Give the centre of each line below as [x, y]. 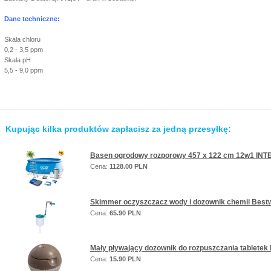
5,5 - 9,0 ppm [24, 70]
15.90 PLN [125, 259]
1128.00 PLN [129, 167]
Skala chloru [22, 39]
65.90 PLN [125, 213]
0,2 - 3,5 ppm [24, 49]
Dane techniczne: [32, 18]
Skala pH [18, 60]
